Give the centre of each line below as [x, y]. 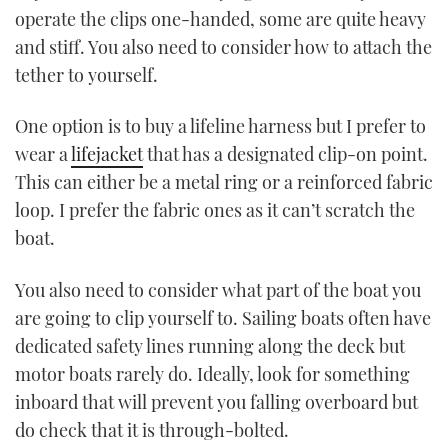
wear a [43, 154]
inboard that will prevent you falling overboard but [216, 401]
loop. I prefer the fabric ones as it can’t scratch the [215, 210]
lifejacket [107, 154]
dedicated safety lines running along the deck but [210, 345]
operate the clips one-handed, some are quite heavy [220, 18]
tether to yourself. [86, 74]
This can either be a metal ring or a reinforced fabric [224, 182]
